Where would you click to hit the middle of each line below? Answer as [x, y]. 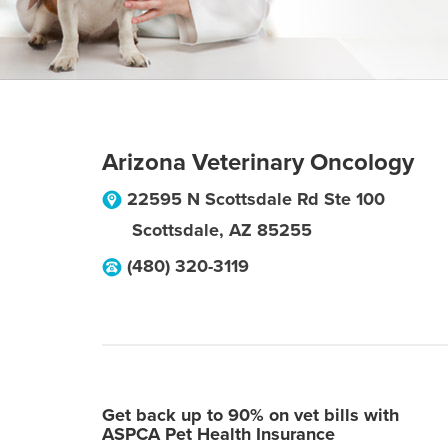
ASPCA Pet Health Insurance [218, 434]
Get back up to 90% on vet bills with [250, 415]
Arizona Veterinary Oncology [258, 162]
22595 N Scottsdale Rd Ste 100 [256, 199]
